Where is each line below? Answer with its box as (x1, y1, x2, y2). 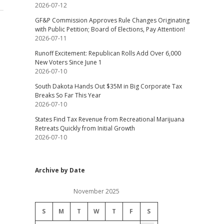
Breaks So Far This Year (34, 91, 101, 99)
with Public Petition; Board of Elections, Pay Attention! (34, 25, 185, 33)
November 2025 (73, 187, 119, 195)
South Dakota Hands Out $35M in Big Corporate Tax (34, 82, 182, 90)
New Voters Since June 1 (34, 58, 102, 66)
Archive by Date (34, 166, 85, 174)
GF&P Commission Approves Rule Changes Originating (34, 16, 189, 24)
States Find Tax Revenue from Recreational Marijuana (34, 115, 184, 123)
